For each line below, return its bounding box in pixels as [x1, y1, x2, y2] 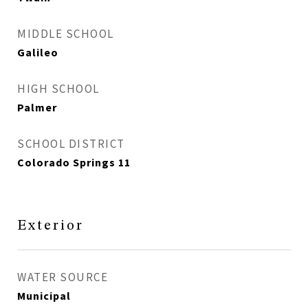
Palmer [17, 100, 57, 114]
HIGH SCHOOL [17, 81, 100, 96]
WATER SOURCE [17, 269, 108, 285]
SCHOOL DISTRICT [17, 136, 125, 151]
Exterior [17, 219, 84, 233]
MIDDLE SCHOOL [17, 26, 114, 41]
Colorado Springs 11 [17, 155, 131, 169]
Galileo [17, 45, 58, 59]
